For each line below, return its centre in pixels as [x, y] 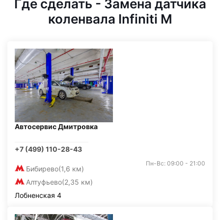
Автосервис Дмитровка [56, 126]
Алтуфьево [44, 182]
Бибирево [42, 169]
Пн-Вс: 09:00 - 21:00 [176, 163]
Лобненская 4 [38, 195]
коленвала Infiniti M [110, 19]
